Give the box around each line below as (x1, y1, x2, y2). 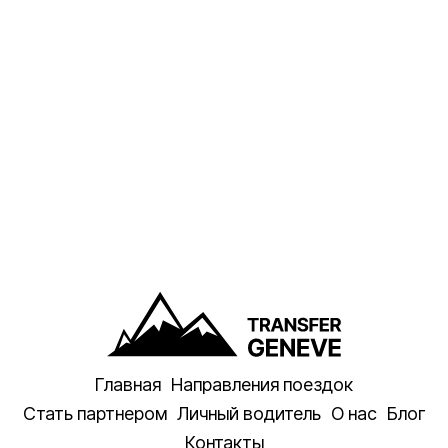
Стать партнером (23, 402, 167, 424)
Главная (95, 373, 161, 395)
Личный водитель (177, 402, 321, 424)
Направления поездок (171, 373, 353, 395)
